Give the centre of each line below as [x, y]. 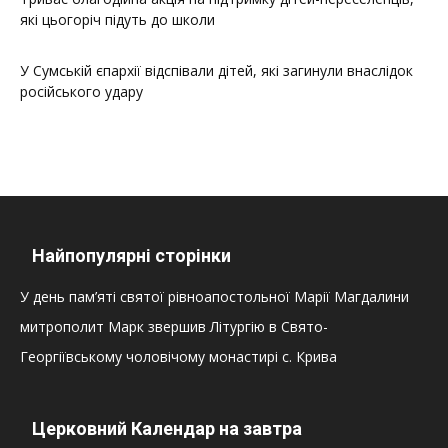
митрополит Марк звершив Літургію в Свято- [174, 327]
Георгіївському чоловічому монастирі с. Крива [178, 357]
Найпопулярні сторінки [131, 256]
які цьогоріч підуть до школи [117, 20]
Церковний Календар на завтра [167, 429]
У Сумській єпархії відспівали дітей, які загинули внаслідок [216, 71]
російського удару [81, 92]
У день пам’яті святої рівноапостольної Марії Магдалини [214, 297]
